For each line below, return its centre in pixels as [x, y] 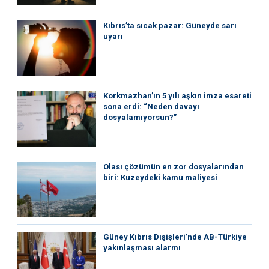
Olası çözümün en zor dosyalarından [174, 166]
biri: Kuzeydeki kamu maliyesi [160, 177]
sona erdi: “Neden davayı [151, 107]
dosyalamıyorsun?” [140, 118]
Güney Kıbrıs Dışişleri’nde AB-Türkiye [175, 237]
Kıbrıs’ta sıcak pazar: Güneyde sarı [170, 26]
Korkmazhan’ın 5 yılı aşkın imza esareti [177, 96]
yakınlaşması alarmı [142, 248]
